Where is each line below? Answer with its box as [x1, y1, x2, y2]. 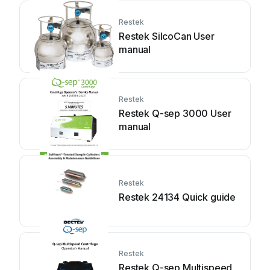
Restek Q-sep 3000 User [119, 107, 231, 119]
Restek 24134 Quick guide [119, 191, 236, 203]
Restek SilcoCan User [119, 30, 215, 42]
